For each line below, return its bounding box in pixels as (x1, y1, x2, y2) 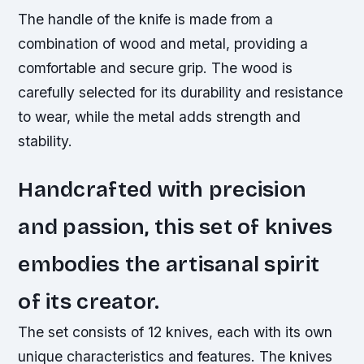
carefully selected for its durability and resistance (18, 83, 344, 101)
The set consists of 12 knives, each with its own (18, 323, 333, 340)
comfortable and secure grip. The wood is (18, 58, 293, 76)
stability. (18, 132, 73, 149)
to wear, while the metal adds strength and (18, 107, 301, 125)
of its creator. (18, 288, 160, 314)
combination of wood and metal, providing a (18, 34, 309, 52)
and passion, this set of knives (18, 213, 333, 240)
